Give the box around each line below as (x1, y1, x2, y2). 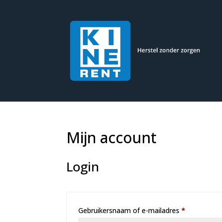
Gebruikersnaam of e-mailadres (78, 205, 182, 215)
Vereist (185, 205, 208, 215)
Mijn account (66, 127, 157, 148)
